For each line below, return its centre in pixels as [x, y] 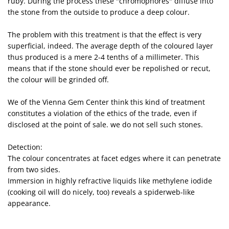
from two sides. [34, 169]
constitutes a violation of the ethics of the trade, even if [102, 113]
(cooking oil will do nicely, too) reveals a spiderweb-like [101, 192]
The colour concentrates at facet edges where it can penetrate [114, 158]
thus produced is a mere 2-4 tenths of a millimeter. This [104, 57]
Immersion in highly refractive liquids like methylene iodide [110, 181]
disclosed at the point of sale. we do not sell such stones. [105, 124]
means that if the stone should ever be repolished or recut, [109, 68]
